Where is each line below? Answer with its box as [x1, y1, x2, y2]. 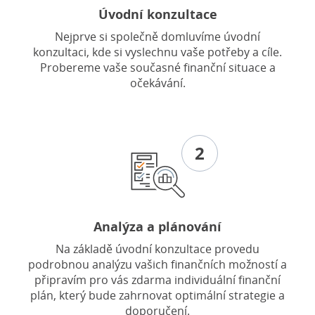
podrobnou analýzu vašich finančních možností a [28, 257, 287, 273]
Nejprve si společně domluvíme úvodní [55, 29, 260, 45]
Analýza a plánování [94, 218, 221, 236]
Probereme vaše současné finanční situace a [39, 60, 276, 76]
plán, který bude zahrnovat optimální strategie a [30, 288, 285, 304]
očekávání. [129, 75, 186, 91]
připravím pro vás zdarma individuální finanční [34, 272, 281, 288]
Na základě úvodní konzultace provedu [56, 241, 259, 257]
